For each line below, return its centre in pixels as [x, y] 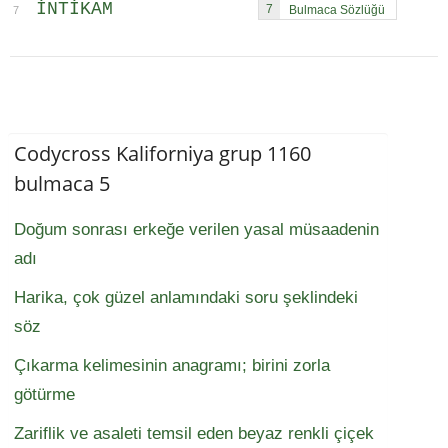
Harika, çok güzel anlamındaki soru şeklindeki [186, 298]
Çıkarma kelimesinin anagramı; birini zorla [172, 366]
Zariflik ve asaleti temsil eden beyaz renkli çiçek [194, 434]
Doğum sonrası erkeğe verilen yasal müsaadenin [196, 230]
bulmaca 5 [62, 184]
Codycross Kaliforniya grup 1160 [162, 154]
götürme [44, 395]
